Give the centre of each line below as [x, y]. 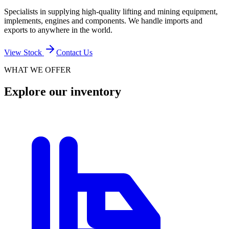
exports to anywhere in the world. [58, 30]
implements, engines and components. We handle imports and [103, 20]
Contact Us [74, 52]
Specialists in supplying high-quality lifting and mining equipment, [111, 11]
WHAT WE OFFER [38, 70]
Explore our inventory [63, 91]
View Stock [23, 52]
